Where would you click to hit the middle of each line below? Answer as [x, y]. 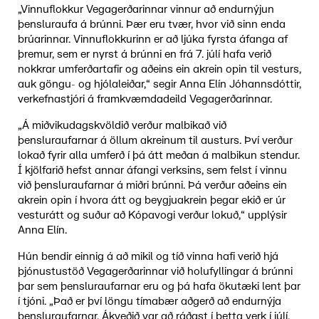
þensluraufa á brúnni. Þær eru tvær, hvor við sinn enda [151, 24]
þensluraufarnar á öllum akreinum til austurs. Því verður [155, 140]
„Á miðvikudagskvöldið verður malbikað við [122, 125]
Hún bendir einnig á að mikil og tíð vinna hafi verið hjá [148, 256]
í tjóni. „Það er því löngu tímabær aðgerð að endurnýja [149, 301]
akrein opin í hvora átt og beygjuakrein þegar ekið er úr [151, 200]
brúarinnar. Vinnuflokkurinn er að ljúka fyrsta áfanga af [152, 39]
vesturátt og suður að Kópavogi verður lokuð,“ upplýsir [152, 215]
